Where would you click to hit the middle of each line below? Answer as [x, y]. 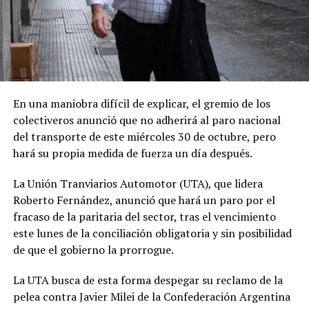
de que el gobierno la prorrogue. [93, 249]
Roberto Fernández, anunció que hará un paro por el [144, 200]
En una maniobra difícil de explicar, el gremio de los [141, 103]
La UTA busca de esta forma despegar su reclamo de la [148, 280]
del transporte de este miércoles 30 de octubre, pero [144, 136]
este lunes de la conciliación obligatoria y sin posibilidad [152, 233]
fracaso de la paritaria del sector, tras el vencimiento [144, 216]
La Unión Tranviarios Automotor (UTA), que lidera [138, 183]
